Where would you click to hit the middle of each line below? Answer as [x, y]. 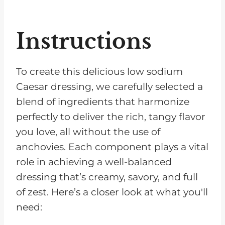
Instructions [84, 41]
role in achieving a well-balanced [94, 162]
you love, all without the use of [88, 132]
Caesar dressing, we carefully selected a [109, 87]
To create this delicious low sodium [99, 72]
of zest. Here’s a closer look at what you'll [112, 192]
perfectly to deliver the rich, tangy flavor [111, 117]
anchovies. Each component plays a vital [112, 147]
